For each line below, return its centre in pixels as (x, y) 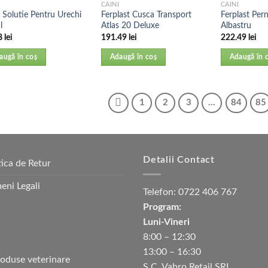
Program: (162, 207)
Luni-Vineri (166, 222)
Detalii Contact (179, 159)
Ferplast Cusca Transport (146, 15)
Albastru (236, 26)
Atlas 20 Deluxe (130, 26)
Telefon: (161, 192)
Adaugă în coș (133, 57)
